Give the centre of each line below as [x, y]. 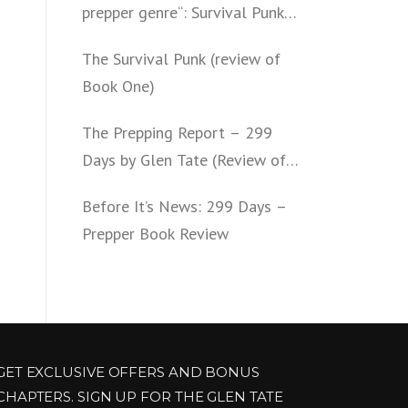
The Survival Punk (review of [181, 59]
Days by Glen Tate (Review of [184, 160]
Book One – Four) [144, 187]
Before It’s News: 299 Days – [184, 206]
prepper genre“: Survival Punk [183, 12]
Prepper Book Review [155, 234]
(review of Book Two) [157, 40]
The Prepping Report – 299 [177, 133]
